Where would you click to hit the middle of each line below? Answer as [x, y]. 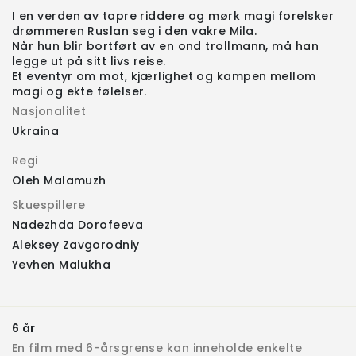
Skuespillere [49, 205]
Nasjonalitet [49, 112]
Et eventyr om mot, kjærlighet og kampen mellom [164, 77]
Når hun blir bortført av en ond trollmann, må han [166, 46]
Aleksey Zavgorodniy [76, 245]
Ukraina [36, 132]
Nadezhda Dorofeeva [78, 225]
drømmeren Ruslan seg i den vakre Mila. [135, 31]
